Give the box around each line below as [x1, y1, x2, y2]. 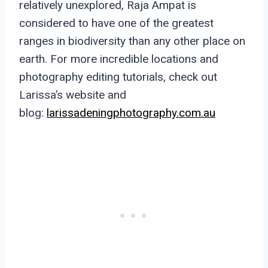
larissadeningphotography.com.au [47, 105, 215, 120]
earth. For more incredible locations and [19, 51, 218, 66]
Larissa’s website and [19, 87, 126, 102]
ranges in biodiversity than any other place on [19, 33, 245, 48]
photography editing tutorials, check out [19, 69, 217, 84]
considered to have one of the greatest [19, 16, 214, 30]
